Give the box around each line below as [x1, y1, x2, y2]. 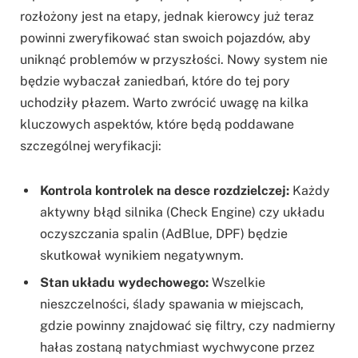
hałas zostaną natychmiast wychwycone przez [40, 340, 315, 356]
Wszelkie [209, 275, 265, 291]
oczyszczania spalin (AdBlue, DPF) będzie [40, 226, 288, 242]
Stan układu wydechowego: [40, 275, 209, 291]
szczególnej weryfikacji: [20, 138, 161, 154]
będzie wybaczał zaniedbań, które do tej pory [20, 74, 290, 89]
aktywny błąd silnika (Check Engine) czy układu [40, 205, 324, 221]
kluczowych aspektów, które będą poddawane [20, 117, 294, 133]
